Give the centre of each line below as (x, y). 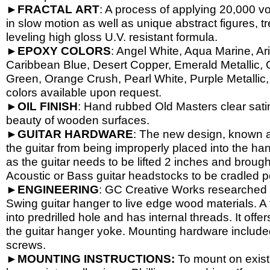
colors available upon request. (84, 93)
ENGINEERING (58, 190)
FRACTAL (45, 9)
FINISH (59, 106)
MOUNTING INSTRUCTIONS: (98, 259)
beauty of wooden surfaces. (78, 120)
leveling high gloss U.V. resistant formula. (112, 37)
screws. (26, 245)
